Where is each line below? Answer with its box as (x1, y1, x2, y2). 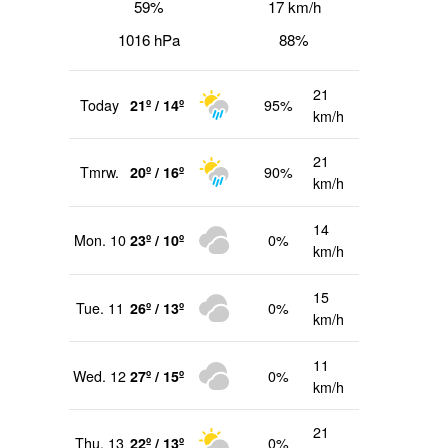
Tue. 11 (75, 297, 124, 318)
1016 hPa (118, 29, 180, 51)
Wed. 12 (73, 365, 127, 386)
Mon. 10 (73, 230, 126, 251)
